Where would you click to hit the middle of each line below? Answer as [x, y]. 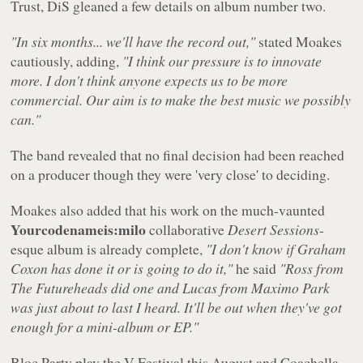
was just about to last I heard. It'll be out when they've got [177, 307]
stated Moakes [299, 42]
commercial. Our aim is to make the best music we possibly [181, 100]
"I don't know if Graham [276, 249]
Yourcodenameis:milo [79, 230]
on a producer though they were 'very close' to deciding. [171, 175]
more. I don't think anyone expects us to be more [149, 81]
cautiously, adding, [67, 61]
